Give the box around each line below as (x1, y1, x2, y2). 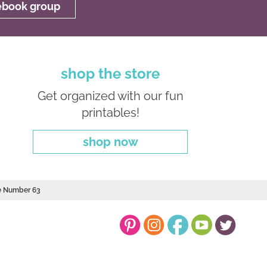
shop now (82, 134, 138, 149)
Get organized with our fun (37, 88, 184, 103)
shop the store (61, 64, 160, 82)
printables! (81, 105, 139, 120)
